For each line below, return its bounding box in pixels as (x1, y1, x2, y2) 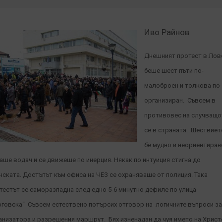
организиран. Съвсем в (144, 97, 216, 104)
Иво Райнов (144, 27, 189, 37)
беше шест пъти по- (144, 67, 204, 74)
